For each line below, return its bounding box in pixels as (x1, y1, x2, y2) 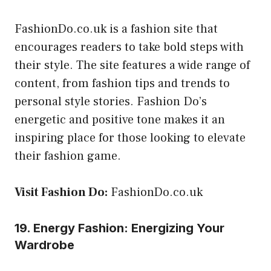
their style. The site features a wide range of (15, 57, 250, 73)
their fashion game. (15, 148, 121, 164)
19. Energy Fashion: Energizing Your (15, 220, 224, 235)
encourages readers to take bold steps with (15, 39, 244, 55)
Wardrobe (15, 237, 74, 252)
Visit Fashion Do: (15, 184, 108, 200)
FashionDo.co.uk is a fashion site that (15, 21, 218, 37)
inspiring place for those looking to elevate (15, 129, 246, 146)
